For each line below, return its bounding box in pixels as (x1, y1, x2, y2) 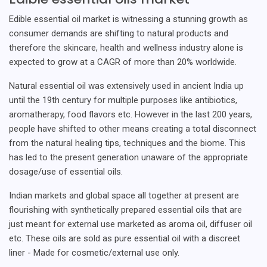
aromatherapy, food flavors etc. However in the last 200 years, (9, 108, 252, 120)
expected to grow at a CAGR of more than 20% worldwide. (9, 56, 237, 67)
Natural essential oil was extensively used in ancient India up (9, 80, 244, 91)
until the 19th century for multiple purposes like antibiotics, (9, 94, 237, 105)
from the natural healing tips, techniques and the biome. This (9, 137, 246, 148)
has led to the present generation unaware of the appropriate (9, 151, 248, 163)
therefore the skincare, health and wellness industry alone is (9, 42, 243, 53)
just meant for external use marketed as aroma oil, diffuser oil (9, 218, 252, 229)
